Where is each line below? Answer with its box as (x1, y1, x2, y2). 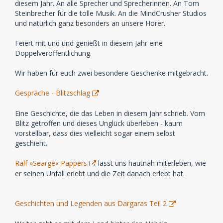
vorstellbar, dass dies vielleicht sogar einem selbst (15, 128, 175, 138)
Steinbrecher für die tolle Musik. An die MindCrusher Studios (15, 8, 207, 18)
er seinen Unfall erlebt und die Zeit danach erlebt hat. (15, 168, 185, 178)
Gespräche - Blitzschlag (15, 88, 90, 98)
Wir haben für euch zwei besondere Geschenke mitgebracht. (15, 68, 208, 78)
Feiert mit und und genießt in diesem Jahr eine (15, 38, 163, 48)
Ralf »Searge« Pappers (15, 158, 87, 168)
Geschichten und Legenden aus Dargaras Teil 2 (15, 198, 167, 208)
